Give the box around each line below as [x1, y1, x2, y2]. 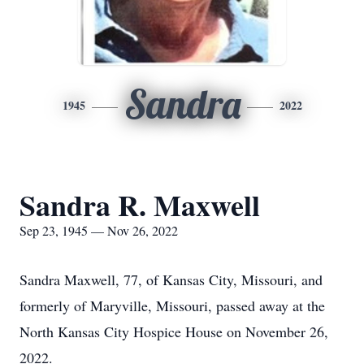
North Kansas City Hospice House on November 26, [19, 322, 328, 341]
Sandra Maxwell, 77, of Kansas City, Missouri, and [19, 270, 323, 289]
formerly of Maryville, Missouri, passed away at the [19, 296, 325, 315]
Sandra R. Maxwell [19, 184, 260, 226]
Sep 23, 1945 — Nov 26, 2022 [19, 222, 178, 239]
